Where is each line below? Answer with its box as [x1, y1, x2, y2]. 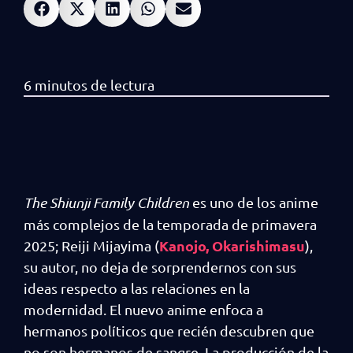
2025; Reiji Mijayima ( [24, 236, 159, 254]
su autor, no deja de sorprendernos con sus [24, 258, 296, 275]
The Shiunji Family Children [24, 193, 192, 211]
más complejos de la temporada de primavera [24, 215, 317, 232]
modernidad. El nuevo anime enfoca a [24, 300, 263, 318]
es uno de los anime [192, 193, 318, 210]
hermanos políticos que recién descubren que [24, 321, 314, 339]
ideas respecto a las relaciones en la [24, 279, 250, 296]
